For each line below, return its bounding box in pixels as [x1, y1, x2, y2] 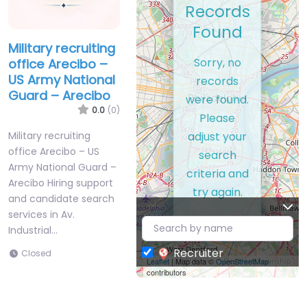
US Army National [8, 71, 115, 88]
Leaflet [146, 256, 169, 267]
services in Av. [8, 207, 75, 221]
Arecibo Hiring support [8, 175, 113, 190]
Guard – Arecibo [8, 86, 110, 104]
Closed [21, 247, 51, 259]
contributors [146, 267, 186, 278]
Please [199, 110, 236, 126]
